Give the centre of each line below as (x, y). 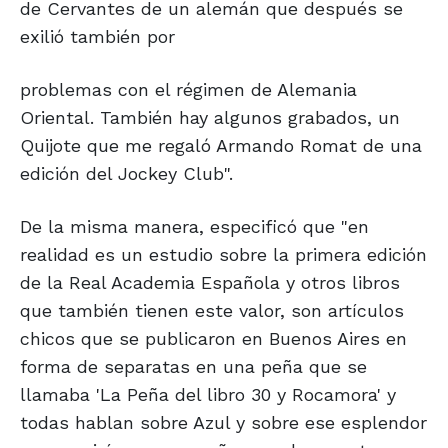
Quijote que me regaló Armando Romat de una (221, 146)
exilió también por (97, 37)
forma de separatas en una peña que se (193, 367)
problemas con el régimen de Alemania (188, 90)
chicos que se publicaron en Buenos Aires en (213, 339)
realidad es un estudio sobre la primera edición (223, 255)
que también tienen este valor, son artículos (212, 311)
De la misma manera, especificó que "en (194, 227)
